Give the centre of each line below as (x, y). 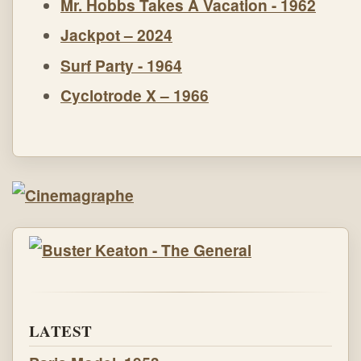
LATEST (61, 332)
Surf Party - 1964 (121, 65)
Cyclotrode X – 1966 (135, 95)
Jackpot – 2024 (116, 35)
